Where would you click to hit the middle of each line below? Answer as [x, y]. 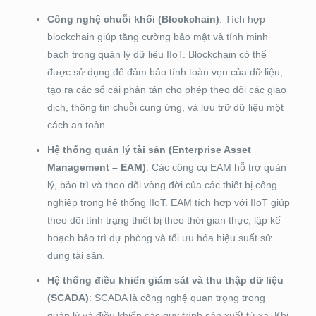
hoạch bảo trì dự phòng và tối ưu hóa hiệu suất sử [159, 238]
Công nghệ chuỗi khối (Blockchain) [133, 19]
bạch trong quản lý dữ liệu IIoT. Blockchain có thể [157, 55]
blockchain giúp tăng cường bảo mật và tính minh [157, 37]
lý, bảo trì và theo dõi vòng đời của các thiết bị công [162, 185]
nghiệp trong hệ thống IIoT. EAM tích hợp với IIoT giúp [168, 203]
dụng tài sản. [76, 256]
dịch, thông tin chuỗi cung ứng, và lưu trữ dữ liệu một [165, 108]
